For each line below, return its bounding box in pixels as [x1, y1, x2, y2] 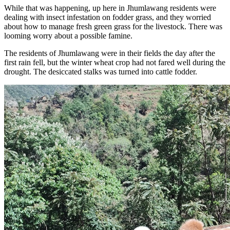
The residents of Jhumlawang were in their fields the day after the [4, 49, 215, 58]
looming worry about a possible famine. [4, 31, 132, 41]
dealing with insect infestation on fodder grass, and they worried [4, 13, 211, 22]
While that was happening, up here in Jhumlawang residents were [4, 4, 216, 13]
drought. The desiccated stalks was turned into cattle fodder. [4, 67, 197, 76]
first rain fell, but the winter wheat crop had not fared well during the [4, 58, 225, 67]
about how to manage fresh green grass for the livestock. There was [4, 22, 222, 31]
